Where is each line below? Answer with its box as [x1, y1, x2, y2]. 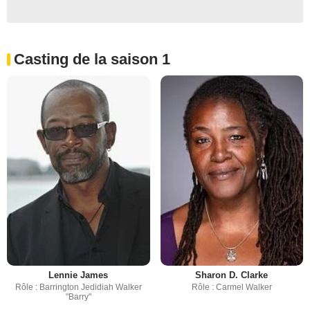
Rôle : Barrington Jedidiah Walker [15, 282, 142, 292]
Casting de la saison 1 [14, 50, 170, 68]
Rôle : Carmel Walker [191, 282, 272, 292]
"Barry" [65, 291, 91, 302]
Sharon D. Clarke [195, 269, 268, 280]
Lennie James [48, 269, 109, 280]
